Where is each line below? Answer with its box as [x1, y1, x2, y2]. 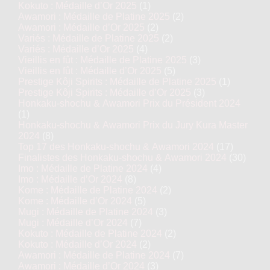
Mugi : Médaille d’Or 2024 [18, 218, 128, 228]
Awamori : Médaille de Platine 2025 [18, 11, 170, 22]
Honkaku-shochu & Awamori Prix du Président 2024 [18, 98, 240, 108]
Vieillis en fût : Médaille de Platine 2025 [18, 55, 187, 65]
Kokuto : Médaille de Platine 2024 [18, 228, 162, 239]
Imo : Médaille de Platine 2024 [18, 163, 148, 174]
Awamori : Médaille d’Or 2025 [18, 22, 145, 33]
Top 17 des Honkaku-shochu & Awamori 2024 [18, 142, 214, 152]
